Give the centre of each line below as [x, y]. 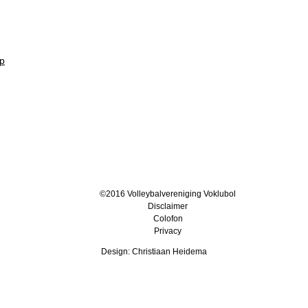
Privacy [168, 231]
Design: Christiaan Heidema [154, 252]
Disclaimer [168, 207]
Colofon [168, 219]
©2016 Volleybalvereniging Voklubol [168, 194]
